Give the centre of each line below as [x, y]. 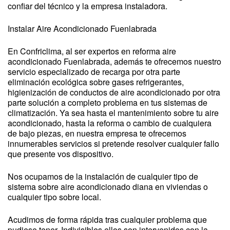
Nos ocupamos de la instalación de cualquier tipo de [103, 176]
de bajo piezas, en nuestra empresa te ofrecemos [97, 133]
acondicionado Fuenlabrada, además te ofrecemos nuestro [114, 61]
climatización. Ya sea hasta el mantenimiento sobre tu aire [113, 113]
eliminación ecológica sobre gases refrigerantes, [96, 82]
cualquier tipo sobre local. [54, 197]
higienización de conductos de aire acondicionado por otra [114, 92]
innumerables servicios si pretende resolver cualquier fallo [113, 143]
